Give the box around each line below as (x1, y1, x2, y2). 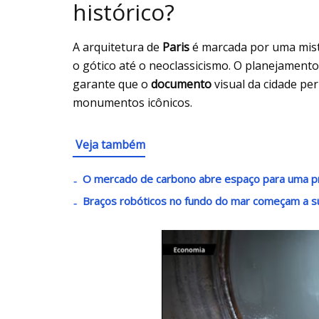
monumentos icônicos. (73, 95, 192, 111)
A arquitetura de (73, 39, 162, 56)
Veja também (75, 137, 145, 153)
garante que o (73, 76, 151, 93)
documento (151, 76, 211, 93)
